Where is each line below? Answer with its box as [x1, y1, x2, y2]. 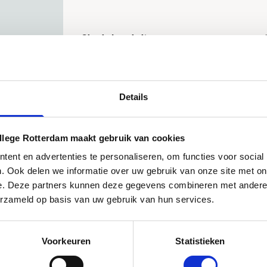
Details [119, 92, 148, 103]
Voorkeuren [42, 236, 91, 247]
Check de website [80, 31, 151, 44]
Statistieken [175, 236, 225, 247]
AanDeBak [95, 62, 139, 74]
